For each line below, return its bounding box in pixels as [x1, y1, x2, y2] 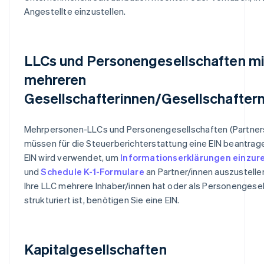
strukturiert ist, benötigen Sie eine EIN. [24, 193, 180, 206]
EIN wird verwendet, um [24, 151, 121, 163]
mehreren [24, 70, 87, 88]
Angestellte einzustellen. [24, 5, 126, 17]
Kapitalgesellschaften [24, 239, 167, 258]
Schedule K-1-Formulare [41, 165, 144, 177]
